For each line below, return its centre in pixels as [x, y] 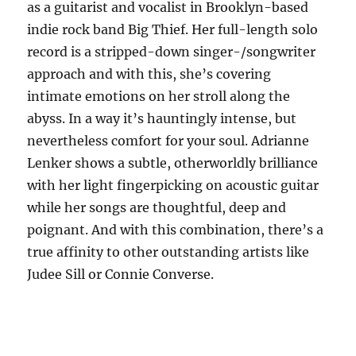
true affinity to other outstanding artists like [168, 252]
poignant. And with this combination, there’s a [176, 229]
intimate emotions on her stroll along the [159, 96]
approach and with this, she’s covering [149, 74]
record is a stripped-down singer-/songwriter [172, 51]
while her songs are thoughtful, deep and [157, 207]
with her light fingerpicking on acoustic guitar [173, 185]
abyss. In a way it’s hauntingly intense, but [162, 118]
